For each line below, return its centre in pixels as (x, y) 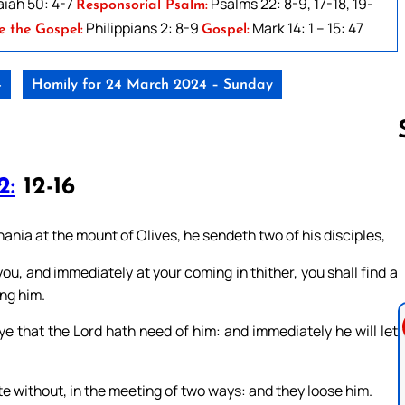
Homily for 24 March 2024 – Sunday (152, 85)
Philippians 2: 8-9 (142, 28)
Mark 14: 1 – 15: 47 (306, 28)
